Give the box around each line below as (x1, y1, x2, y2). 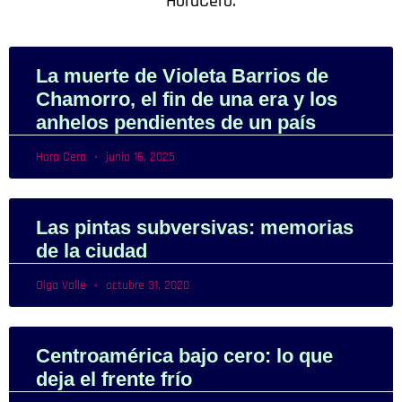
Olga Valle (36, 276, 90, 293)
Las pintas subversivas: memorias (36, 215, 354, 239)
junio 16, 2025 (102, 148, 175, 165)
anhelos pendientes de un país (36, 110, 316, 134)
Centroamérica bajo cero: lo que (36, 344, 333, 367)
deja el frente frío (36, 367, 192, 390)
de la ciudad (36, 239, 147, 262)
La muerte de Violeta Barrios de (36, 64, 328, 87)
